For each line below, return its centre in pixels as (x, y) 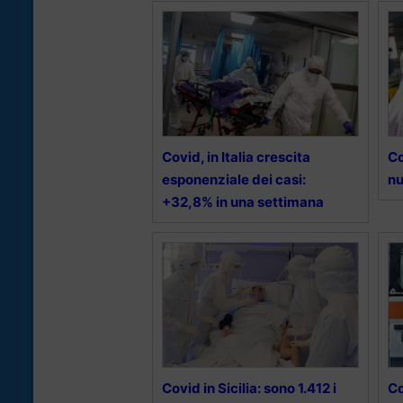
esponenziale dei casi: (234, 180)
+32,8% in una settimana (243, 202)
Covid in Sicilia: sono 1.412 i (249, 389)
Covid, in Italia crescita (236, 157)
